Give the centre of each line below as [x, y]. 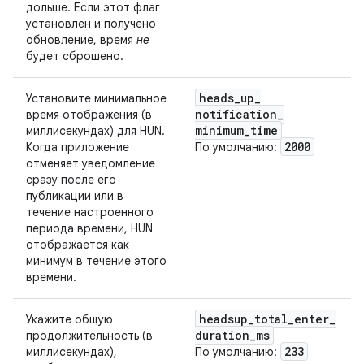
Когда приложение [78, 147]
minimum [219, 130]
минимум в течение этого [96, 261]
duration [222, 335]
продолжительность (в [89, 336]
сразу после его [71, 180]
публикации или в [75, 196]
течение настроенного [90, 212]
